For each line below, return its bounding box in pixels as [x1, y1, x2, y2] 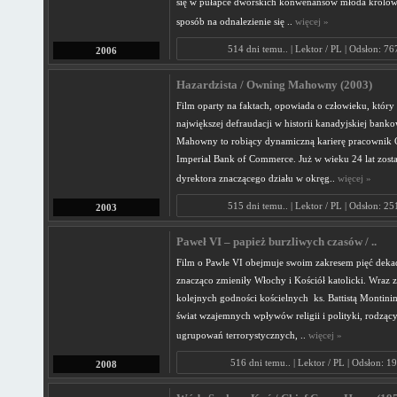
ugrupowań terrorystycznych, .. [175, 330, 308, 340]
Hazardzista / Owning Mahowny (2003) [175, 79, 372, 91]
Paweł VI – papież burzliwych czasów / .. [175, 236, 377, 248]
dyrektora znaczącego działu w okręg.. [175, 173, 338, 183]
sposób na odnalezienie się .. [175, 16, 295, 27]
